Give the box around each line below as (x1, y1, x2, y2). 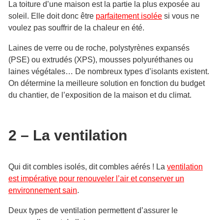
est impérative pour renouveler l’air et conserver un (8, 174, 184, 183)
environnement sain (8, 186, 77, 194)
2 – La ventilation (8, 127, 127, 143)
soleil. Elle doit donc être (8, 12, 96, 20)
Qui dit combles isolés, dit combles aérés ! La (8, 163, 167, 171)
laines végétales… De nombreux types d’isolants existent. (8, 67, 209, 76)
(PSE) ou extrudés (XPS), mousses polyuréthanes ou (8, 55, 193, 64)
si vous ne (162, 12, 199, 20)
